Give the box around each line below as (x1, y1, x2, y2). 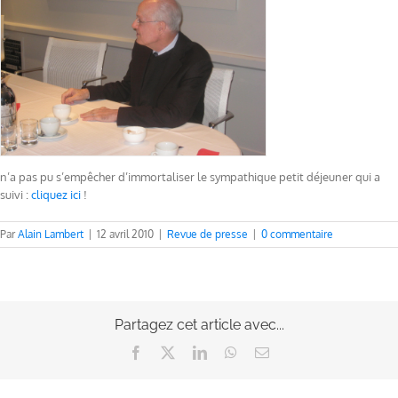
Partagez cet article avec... (114, 315, 284, 333)
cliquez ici (31, 187, 81, 202)
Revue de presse (167, 227, 248, 241)
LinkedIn (206, 344, 258, 359)
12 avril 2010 (97, 227, 154, 241)
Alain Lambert (18, 227, 84, 241)
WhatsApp (236, 344, 297, 359)
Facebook (142, 344, 197, 359)
